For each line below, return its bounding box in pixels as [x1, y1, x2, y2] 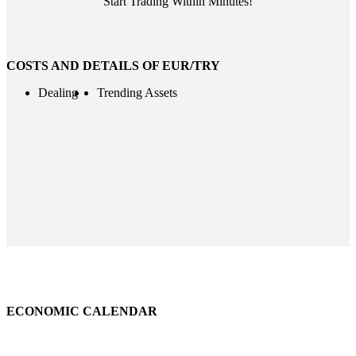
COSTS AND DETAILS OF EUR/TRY [6, 59, 220, 73]
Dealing [38, 86, 78, 100]
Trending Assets [97, 86, 177, 100]
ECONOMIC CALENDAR [6, 304, 157, 319]
